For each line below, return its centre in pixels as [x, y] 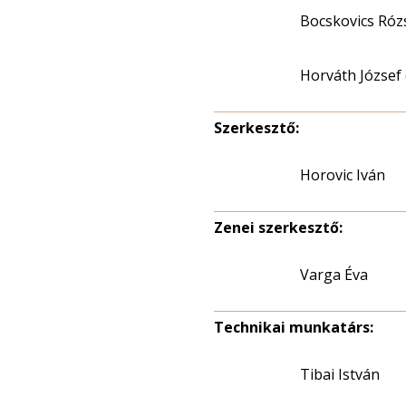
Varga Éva [334, 275]
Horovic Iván [343, 175]
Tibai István [340, 374]
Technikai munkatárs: [294, 327]
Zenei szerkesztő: [278, 227]
